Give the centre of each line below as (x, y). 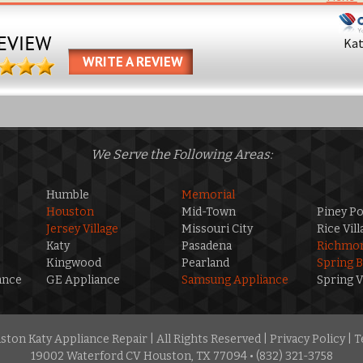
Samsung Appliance (235, 280)
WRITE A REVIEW (133, 62)
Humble (68, 195)
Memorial (208, 195)
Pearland (205, 263)
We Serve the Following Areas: (181, 154)
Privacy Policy (307, 339)
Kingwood (74, 263)
